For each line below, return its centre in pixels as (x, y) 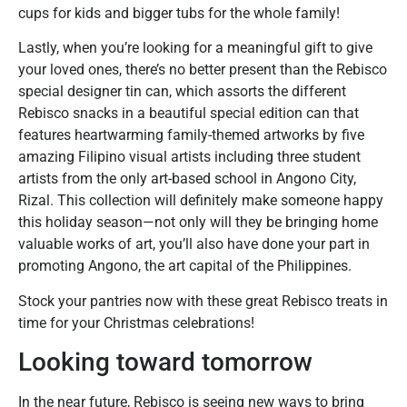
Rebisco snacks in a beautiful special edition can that (189, 114)
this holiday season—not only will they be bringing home (198, 223)
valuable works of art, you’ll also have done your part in (194, 244)
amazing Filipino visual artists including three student (189, 157)
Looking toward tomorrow (165, 362)
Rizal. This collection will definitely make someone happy (201, 201)
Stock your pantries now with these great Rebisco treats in (203, 301)
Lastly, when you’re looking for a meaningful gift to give (195, 48)
